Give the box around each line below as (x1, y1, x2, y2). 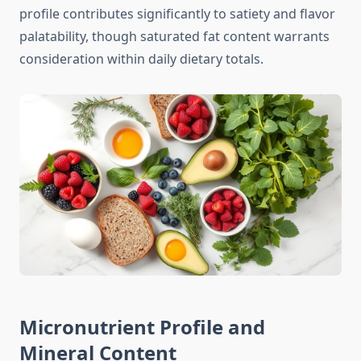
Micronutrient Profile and (19, 313, 265, 341)
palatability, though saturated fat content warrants (19, 27, 330, 46)
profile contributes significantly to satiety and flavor (19, 5, 335, 23)
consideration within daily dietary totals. (19, 50, 263, 68)
